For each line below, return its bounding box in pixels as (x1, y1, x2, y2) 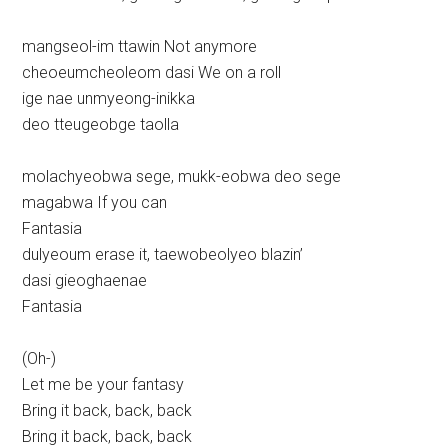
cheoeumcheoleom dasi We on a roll (22, 63, 282, 83)
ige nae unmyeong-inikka (22, 89, 196, 109)
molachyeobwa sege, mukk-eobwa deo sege (22, 167, 342, 187)
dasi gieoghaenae (22, 271, 148, 291)
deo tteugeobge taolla (22, 115, 180, 135)
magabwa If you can (22, 193, 168, 213)
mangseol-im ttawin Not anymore (22, 37, 258, 57)
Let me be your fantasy (22, 375, 185, 395)
